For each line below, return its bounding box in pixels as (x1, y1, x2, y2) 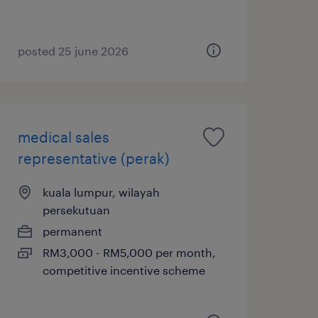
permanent (42, 224, 102, 238)
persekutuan (42, 202, 110, 216)
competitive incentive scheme (42, 263, 205, 277)
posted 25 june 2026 (17, 43, 128, 57)
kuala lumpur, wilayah (42, 185, 160, 199)
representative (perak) (17, 149, 170, 167)
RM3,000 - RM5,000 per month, (42, 245, 216, 259)
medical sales (17, 128, 109, 146)
